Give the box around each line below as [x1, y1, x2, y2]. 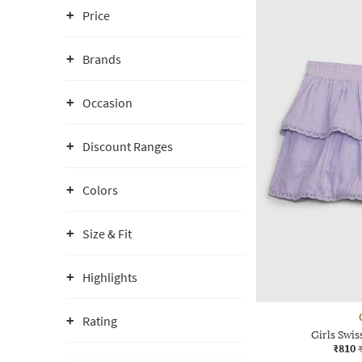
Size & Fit [82, 225, 132, 242]
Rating [82, 313, 117, 329]
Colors [82, 182, 118, 198]
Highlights [82, 269, 137, 285]
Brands [82, 51, 121, 67]
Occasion [82, 95, 133, 111]
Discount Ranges [82, 138, 173, 154]
